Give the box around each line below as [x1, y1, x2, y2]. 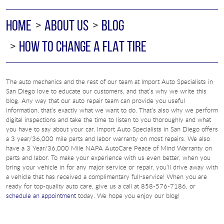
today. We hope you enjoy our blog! [76, 190, 179, 200]
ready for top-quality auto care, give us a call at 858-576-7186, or [6, 181, 195, 190]
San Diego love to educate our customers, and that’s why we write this [6, 86, 206, 95]
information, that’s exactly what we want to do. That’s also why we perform [6, 105, 218, 114]
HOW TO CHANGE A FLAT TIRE [19, 37, 146, 54]
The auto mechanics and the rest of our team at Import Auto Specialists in [6, 76, 213, 86]
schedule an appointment [6, 190, 76, 200]
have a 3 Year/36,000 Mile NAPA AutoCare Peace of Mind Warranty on [6, 143, 212, 152]
